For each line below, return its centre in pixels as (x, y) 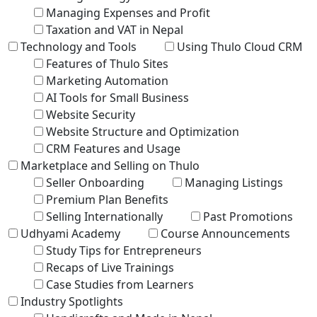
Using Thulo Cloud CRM (240, 46)
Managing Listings (234, 182)
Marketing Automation (107, 80)
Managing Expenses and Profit (128, 12)
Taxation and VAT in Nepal (115, 29)
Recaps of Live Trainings (110, 267)
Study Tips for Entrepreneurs (124, 250)
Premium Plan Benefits (107, 199)
